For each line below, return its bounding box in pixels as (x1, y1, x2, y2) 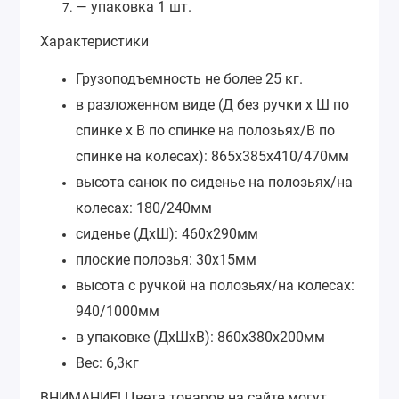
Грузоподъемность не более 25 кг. (76, 70, 303, 88)
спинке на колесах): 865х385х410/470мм (76, 148, 349, 166)
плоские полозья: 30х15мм (76, 251, 256, 269)
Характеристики (40, 32, 149, 50)
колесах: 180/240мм (76, 199, 212, 217)
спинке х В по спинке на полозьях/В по (76, 122, 335, 140)
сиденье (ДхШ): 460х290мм (76, 225, 258, 243)
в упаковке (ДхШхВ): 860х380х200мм (76, 329, 325, 346)
